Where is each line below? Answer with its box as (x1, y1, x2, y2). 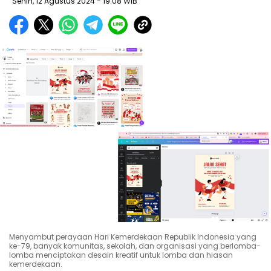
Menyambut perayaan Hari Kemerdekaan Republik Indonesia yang (9, 232, 256, 243)
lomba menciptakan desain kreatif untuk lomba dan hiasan (9, 250, 233, 261)
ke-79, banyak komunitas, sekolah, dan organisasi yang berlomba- (9, 241, 261, 252)
